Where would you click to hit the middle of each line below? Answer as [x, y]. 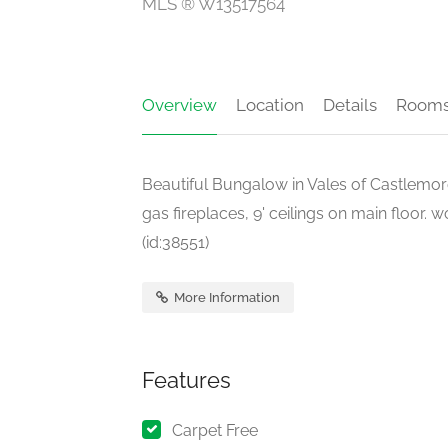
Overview [179, 104]
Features [186, 379]
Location [270, 104]
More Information [225, 297]
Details [350, 104]
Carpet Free [215, 430]
